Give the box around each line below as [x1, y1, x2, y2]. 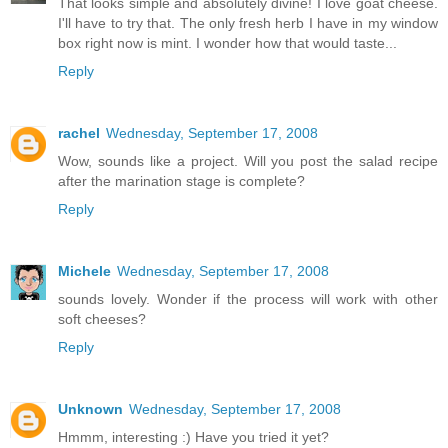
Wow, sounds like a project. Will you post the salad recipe [58, 153, 438, 170]
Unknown [58, 401, 123, 418]
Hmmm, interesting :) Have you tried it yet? [58, 429, 329, 446]
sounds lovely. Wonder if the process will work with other [58, 291, 438, 308]
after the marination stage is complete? [58, 173, 305, 190]
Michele [58, 263, 111, 280]
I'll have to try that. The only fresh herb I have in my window [58, 15, 438, 32]
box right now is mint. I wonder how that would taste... [58, 35, 397, 52]
